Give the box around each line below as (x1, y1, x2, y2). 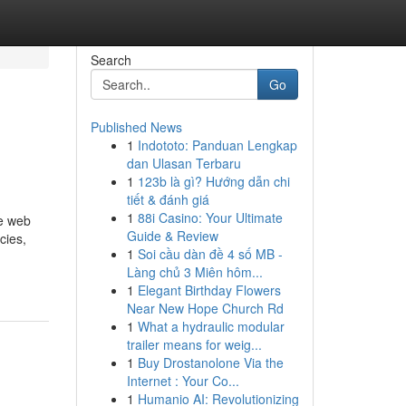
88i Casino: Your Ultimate (137, 208, 283, 227)
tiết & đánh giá (126, 190, 209, 208)
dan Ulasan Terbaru (126, 154, 241, 172)
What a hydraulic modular (137, 317, 285, 335)
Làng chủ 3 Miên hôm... (126, 263, 263, 281)
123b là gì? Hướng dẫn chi (137, 172, 290, 190)
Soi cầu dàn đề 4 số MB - (137, 245, 283, 263)
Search (90, 51, 131, 69)
